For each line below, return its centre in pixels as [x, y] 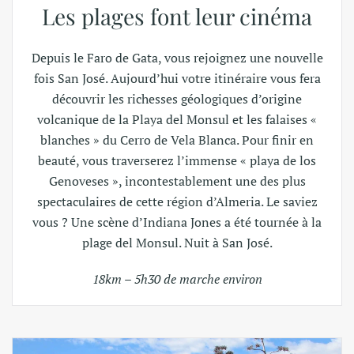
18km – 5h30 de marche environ [177, 279]
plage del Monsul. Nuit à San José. [177, 243]
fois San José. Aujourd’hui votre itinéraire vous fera [177, 78]
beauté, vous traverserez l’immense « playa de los [177, 160]
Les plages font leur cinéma [177, 16]
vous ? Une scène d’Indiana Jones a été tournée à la [177, 222]
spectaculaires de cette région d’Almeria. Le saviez [177, 201]
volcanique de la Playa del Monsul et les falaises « [177, 119]
